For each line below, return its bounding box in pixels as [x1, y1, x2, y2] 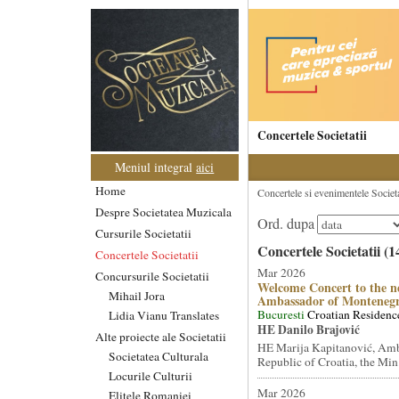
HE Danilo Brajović [256, 321, 360, 338]
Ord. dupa [256, 214, 314, 233]
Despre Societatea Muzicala [95, 203, 232, 220]
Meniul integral [115, 158, 197, 175]
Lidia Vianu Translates [109, 306, 219, 323]
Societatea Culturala [109, 347, 208, 364]
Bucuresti [256, 306, 307, 322]
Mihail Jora [109, 287, 165, 304]
